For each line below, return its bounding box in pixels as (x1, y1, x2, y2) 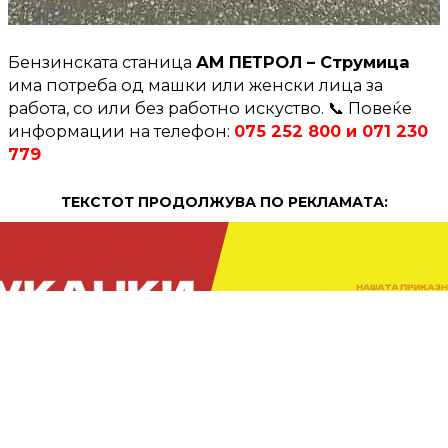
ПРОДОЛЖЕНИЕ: (158, 363, 290, 382)
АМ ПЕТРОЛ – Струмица (196, 52, 410, 73)
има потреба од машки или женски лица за (8, 75, 383, 96)
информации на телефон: (8, 121, 234, 142)
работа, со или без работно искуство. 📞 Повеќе (8, 98, 412, 119)
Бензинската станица (8, 52, 196, 73)
